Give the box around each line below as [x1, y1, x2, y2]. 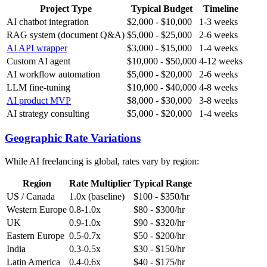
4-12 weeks [199, 55, 243, 66]
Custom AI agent [7, 55, 70, 66]
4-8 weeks [199, 82, 238, 92]
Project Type [39, 3, 92, 14]
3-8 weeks [199, 95, 238, 105]
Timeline [203, 3, 238, 14]
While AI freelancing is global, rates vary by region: [5, 156, 199, 166]
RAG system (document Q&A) [7, 29, 125, 40]
